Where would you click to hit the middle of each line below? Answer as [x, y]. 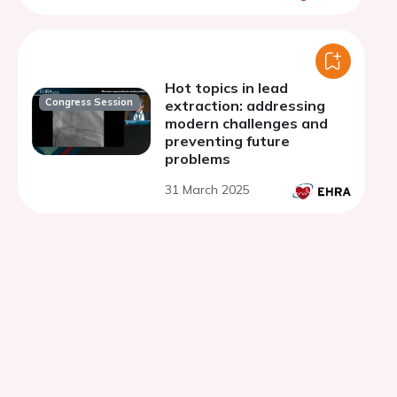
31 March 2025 [207, 190]
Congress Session [90, 102]
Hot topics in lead [226, 88]
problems [198, 159]
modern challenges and [246, 123]
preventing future [227, 141]
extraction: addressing [245, 105]
